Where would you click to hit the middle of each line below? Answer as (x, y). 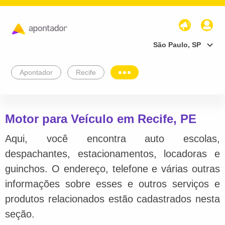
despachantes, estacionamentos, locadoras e (113, 153)
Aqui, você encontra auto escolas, (113, 138)
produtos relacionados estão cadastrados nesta (113, 199)
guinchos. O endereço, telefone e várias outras (113, 168)
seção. (20, 214)
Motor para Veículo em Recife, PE (101, 119)
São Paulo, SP (177, 44)
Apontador (36, 72)
